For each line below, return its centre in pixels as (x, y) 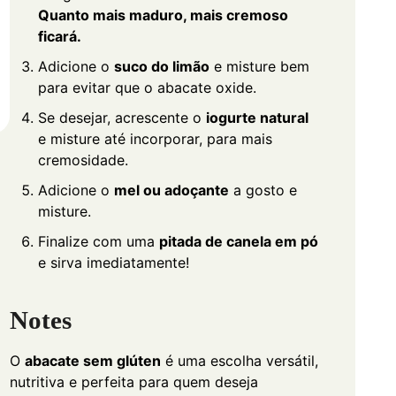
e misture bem (259, 67)
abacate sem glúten (92, 360)
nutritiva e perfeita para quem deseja (133, 381)
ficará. (59, 37)
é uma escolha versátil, (239, 360)
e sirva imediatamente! (113, 263)
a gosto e (263, 190)
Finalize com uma (98, 242)
